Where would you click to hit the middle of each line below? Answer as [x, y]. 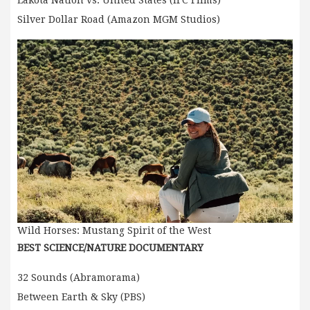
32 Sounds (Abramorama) [79, 278]
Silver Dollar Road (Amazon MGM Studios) [119, 19]
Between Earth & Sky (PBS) [81, 297]
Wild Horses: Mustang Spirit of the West [114, 231]
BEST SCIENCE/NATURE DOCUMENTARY [110, 248]
